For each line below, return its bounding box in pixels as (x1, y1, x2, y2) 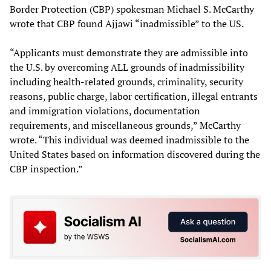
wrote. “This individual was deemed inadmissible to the (10, 133, 249, 147)
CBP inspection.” (10, 162, 83, 176)
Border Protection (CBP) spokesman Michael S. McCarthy (10, 2, 254, 16)
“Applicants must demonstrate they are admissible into (10, 46, 248, 60)
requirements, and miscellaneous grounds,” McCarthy (10, 119, 241, 132)
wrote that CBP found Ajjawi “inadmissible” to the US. (10, 17, 244, 31)
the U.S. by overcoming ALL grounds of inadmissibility (10, 60, 244, 74)
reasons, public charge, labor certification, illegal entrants (10, 90, 258, 103)
